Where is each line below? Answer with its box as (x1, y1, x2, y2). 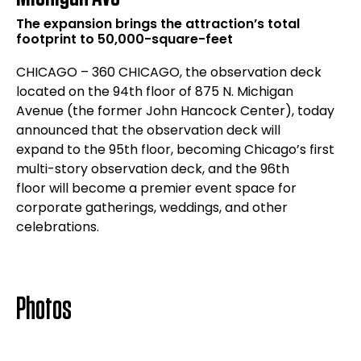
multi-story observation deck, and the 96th (16, 160, 289, 178)
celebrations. (16, 218, 99, 236)
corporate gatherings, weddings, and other (16, 198, 288, 217)
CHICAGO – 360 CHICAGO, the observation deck (16, 63, 322, 81)
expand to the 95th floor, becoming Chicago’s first (16, 140, 334, 159)
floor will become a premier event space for (16, 179, 297, 197)
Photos (16, 293, 72, 326)
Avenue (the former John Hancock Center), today (16, 102, 334, 120)
